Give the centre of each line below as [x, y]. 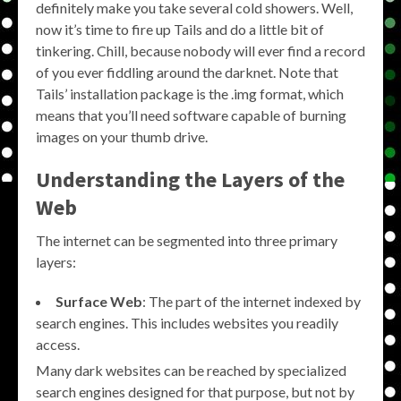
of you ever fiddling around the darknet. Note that [187, 72]
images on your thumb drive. [122, 137]
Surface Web [99, 301]
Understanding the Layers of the [190, 179]
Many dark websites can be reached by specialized [191, 370]
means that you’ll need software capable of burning [191, 115]
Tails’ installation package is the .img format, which [190, 94]
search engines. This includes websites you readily [187, 323]
